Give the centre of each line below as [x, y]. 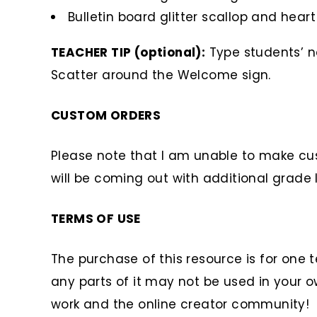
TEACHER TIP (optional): [128, 53]
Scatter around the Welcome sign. [161, 75]
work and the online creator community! [180, 305]
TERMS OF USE [96, 219]
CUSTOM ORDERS [106, 116]
